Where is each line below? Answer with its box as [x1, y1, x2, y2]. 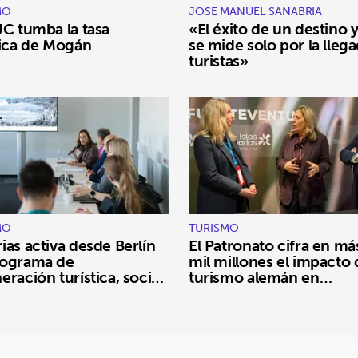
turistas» [189, 47, 249, 75]
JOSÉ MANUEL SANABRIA [189, 2, 323, 22]
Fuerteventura [189, 280, 288, 308]
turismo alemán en [189, 264, 320, 292]
